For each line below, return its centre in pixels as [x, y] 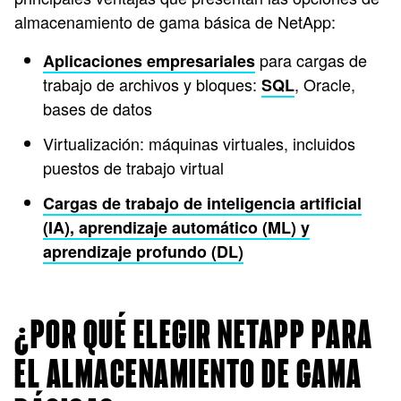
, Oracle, [325, 84]
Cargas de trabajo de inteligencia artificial [202, 203]
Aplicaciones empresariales [149, 61]
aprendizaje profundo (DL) [143, 252]
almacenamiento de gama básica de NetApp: [175, 21]
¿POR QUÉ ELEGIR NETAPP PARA [194, 336]
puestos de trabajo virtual [133, 167]
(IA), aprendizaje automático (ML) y [176, 227]
